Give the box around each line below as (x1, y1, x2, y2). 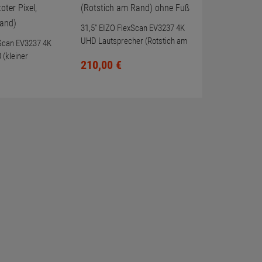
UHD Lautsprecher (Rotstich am (81, 36, 187, 46)
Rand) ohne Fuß (81, 49, 133, 59)
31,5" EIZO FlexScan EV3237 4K (81, 23, 185, 33)
